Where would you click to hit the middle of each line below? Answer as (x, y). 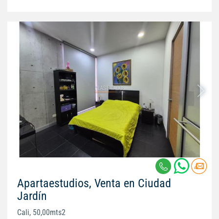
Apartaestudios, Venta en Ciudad (94, 183)
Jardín (32, 196)
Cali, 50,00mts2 (41, 212)
